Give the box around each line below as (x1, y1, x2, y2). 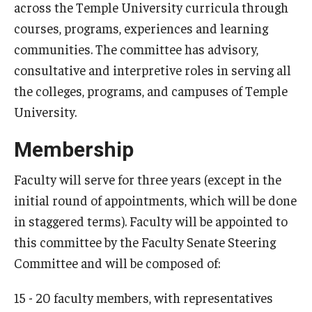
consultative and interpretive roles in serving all (14, 61, 291, 78)
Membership (14, 137, 134, 162)
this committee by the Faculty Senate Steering (14, 233, 276, 250)
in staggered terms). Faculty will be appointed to (14, 212, 288, 229)
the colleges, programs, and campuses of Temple (14, 82, 288, 99)
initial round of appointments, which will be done (14, 191, 297, 208)
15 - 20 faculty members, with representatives (14, 288, 273, 306)
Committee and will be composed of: (14, 253, 221, 271)
